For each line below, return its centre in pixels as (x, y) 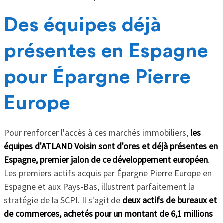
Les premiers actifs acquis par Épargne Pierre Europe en (108, 173)
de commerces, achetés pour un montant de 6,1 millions (108, 213)
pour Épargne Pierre (97, 77)
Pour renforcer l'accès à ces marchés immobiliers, (97, 132)
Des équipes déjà (82, 25)
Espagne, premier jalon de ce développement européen (106, 159)
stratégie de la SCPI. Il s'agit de (63, 200)
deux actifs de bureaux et (169, 200)
